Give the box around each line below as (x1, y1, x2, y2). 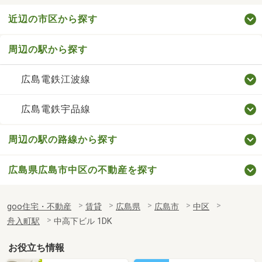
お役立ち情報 (8, 242, 65, 253)
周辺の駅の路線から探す (8, 133, 118, 145)
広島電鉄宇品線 (20, 103, 91, 115)
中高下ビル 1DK (54, 216, 112, 226)
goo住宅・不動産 (7, 201, 71, 212)
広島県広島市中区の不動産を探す (8, 164, 157, 175)
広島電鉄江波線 (20, 73, 91, 85)
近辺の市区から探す (8, 13, 98, 25)
